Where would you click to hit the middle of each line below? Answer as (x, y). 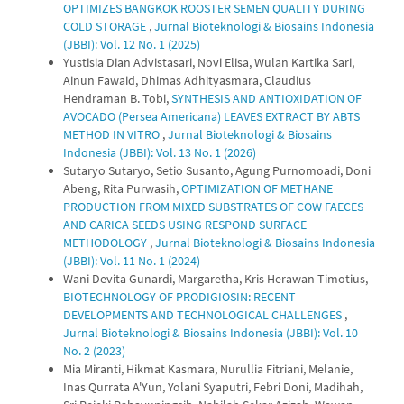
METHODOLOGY (106, 243)
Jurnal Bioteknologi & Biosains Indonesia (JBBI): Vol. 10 (211, 333)
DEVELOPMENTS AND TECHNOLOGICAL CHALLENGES (204, 315)
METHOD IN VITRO (113, 134)
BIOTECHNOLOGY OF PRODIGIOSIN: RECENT (179, 297)
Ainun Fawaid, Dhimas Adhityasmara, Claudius (187, 80)
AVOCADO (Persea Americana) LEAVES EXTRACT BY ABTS (211, 116)
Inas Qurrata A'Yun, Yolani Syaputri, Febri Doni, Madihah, (213, 387)
